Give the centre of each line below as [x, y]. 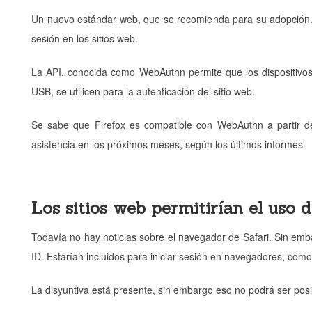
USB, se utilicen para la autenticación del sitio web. [143, 92]
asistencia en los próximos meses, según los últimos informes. [169, 145]
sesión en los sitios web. [85, 39]
